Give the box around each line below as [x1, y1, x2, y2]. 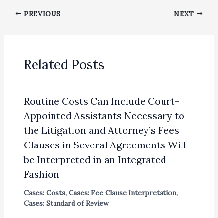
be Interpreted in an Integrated [23, 153, 166, 165]
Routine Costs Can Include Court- [23, 94, 179, 107]
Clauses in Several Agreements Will [23, 138, 186, 151]
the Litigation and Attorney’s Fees [23, 124, 179, 136]
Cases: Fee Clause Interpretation [68, 188, 176, 197]
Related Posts [23, 56, 105, 73]
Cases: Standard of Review [23, 199, 109, 208]
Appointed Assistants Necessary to [23, 109, 184, 122]
